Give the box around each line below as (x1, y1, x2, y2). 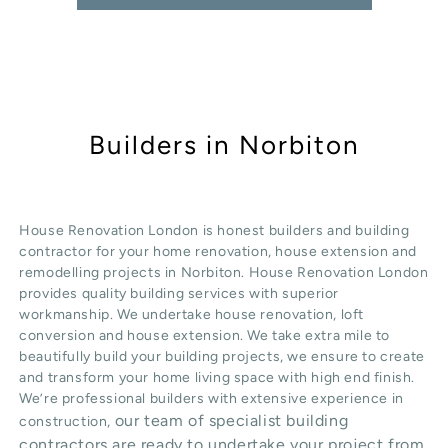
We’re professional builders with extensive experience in (19, 390, 404, 408)
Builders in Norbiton (88, 129, 360, 162)
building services (130, 285, 246, 303)
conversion (19, 327, 96, 345)
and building (323, 222, 410, 240)
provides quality (19, 285, 131, 303)
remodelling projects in (19, 264, 181, 282)
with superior (245, 285, 340, 303)
